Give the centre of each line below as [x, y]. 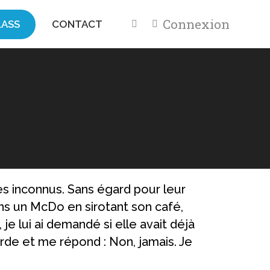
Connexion [196, 24]
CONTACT [77, 24]
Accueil [120, 101]
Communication [172, 101]
